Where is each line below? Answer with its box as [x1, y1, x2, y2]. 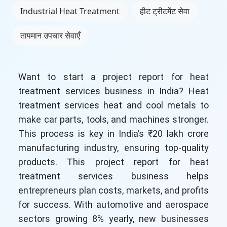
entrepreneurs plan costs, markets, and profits [18, 185, 209, 196]
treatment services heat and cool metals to [18, 100, 209, 110]
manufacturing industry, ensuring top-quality [18, 142, 209, 153]
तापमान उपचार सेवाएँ [20, 30, 80, 41]
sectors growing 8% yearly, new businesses [18, 213, 209, 224]
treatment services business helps [18, 171, 209, 181]
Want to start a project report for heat [18, 71, 209, 82]
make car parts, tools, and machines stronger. [18, 114, 209, 125]
